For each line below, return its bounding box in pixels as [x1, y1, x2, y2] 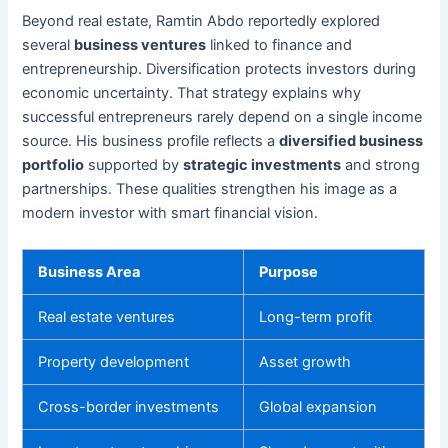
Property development [38, 352, 190, 371]
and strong [341, 156, 421, 175]
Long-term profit [259, 307, 373, 326]
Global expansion [259, 397, 378, 416]
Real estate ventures [38, 307, 176, 326]
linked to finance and [206, 36, 353, 55]
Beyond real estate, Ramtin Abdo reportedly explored [22, 12, 381, 31]
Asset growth [259, 352, 352, 371]
